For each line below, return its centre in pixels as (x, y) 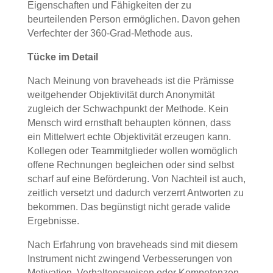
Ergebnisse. (53, 221)
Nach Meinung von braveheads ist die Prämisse (130, 81)
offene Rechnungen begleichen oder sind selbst (130, 165)
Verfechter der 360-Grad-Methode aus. (110, 33)
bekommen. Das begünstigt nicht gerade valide (129, 207)
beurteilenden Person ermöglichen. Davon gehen (133, 19)
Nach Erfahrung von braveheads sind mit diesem (132, 245)
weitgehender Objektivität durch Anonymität (121, 95)
